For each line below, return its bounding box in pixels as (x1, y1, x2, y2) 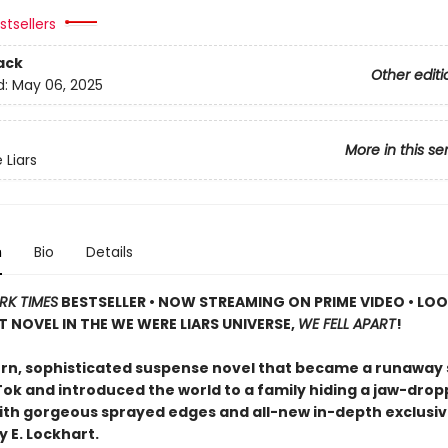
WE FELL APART (297, 314, 396, 334)
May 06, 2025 (11, 75, 103, 96)
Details (85, 242, 133, 262)
